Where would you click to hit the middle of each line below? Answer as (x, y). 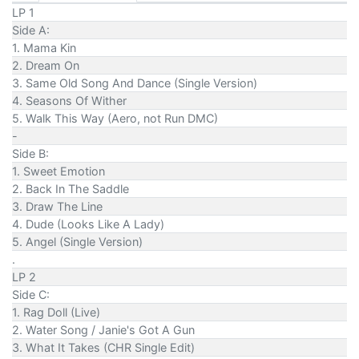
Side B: (30, 153)
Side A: (31, 30)
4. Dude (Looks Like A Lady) (88, 224)
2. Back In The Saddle (71, 188)
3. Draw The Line (57, 206)
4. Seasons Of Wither (69, 100)
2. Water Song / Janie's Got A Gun (103, 329)
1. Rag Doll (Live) (56, 312)
